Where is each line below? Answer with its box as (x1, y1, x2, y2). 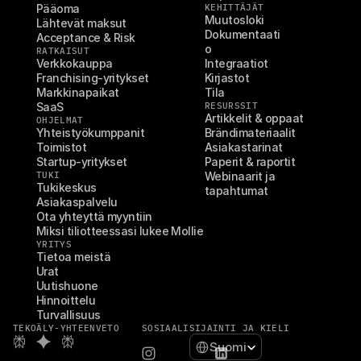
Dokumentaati (205, 27, 280, 41)
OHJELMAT (36, 114, 84, 126)
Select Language (188, 333, 263, 344)
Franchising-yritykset (36, 71, 149, 85)
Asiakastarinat (205, 140, 283, 154)
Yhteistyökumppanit (36, 126, 145, 139)
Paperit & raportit (205, 155, 296, 168)
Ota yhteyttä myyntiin (36, 210, 152, 223)
